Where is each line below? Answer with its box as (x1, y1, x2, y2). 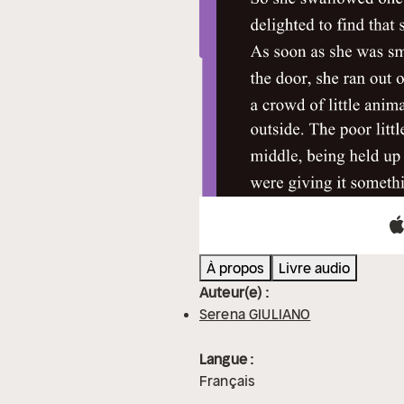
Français (199, 372, 256, 390)
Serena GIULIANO (199, 305, 311, 324)
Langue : (199, 350, 254, 369)
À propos (207, 259, 264, 278)
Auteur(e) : (199, 283, 269, 302)
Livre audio (279, 259, 350, 278)
